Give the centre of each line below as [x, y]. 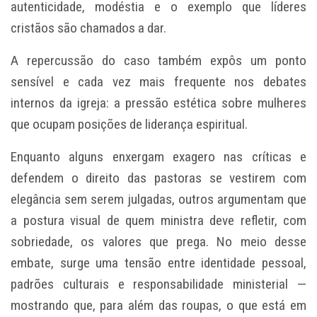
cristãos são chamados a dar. [88, 28]
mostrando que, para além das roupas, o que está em [158, 305]
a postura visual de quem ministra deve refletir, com [158, 220]
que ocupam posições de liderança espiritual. [129, 124]
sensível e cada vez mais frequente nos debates [158, 81]
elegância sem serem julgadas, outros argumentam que [158, 199]
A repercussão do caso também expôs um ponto [158, 60]
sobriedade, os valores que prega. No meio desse [158, 241]
